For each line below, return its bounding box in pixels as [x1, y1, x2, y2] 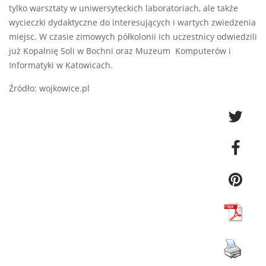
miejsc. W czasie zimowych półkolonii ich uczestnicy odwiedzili [9, 31, 257, 43]
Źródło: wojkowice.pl [9, 83, 90, 94]
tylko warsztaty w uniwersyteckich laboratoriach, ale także [9, 3, 238, 14]
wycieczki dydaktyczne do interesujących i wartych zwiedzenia [9, 17, 256, 28]
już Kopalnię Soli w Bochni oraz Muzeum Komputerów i [9, 46, 231, 57]
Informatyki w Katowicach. [9, 60, 113, 71]
